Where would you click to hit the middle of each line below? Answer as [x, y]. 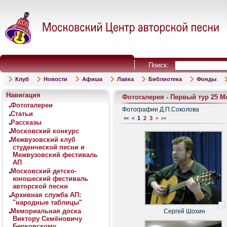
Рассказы [26, 122]
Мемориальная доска [46, 211]
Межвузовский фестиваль [55, 155]
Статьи [22, 114]
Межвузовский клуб [43, 140]
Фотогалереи [32, 105]
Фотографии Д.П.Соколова [161, 109]
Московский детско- [44, 171]
